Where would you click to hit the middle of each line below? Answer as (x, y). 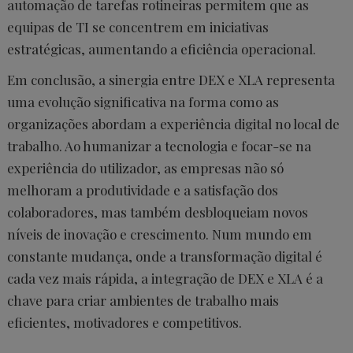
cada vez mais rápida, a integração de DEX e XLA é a (165, 278)
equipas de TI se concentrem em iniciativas (138, 27)
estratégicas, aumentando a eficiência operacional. (162, 49)
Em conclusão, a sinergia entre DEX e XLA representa (171, 80)
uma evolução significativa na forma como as (143, 102)
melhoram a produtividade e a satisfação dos (143, 190)
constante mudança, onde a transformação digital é (165, 256)
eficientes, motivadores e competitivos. (124, 322)
